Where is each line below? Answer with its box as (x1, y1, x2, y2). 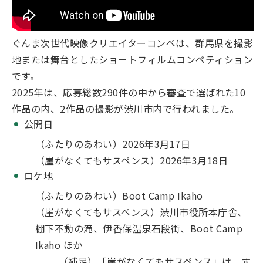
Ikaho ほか (35, 238, 83, 252)
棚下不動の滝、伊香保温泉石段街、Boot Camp (35, 221, 242, 235)
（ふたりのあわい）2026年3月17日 (35, 137, 191, 151)
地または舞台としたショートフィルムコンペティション (12, 52, 253, 66)
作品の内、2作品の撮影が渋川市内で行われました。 (12, 102, 240, 116)
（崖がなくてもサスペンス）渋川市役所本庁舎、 (35, 205, 247, 219)
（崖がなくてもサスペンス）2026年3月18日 (35, 153, 228, 167)
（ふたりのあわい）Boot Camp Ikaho (35, 188, 203, 203)
